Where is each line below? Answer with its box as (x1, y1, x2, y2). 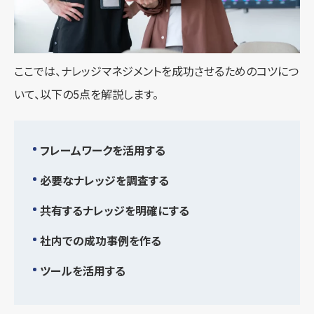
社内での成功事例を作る (40, 234, 161, 248)
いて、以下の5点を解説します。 (14, 88, 158, 102)
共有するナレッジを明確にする (40, 204, 189, 218)
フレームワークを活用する (40, 144, 165, 158)
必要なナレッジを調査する (40, 174, 169, 188)
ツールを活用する (40, 264, 125, 278)
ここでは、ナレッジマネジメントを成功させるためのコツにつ (14, 64, 299, 78)
